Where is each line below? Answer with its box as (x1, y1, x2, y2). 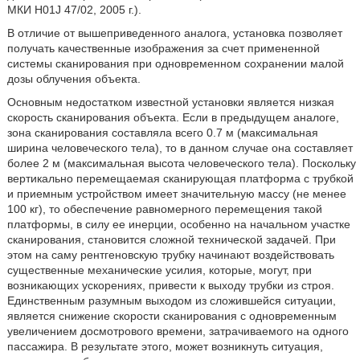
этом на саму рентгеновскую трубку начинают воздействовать (6, 248, 334, 261)
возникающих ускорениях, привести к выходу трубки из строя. (6, 279, 334, 292)
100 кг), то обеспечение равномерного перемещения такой (6, 202, 322, 215)
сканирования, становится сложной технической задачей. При (6, 233, 336, 246)
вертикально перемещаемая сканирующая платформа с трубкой (6, 172, 354, 185)
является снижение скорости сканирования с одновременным (6, 309, 337, 322)
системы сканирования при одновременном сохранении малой (6, 57, 344, 70)
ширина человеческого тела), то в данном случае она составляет (6, 141, 353, 154)
